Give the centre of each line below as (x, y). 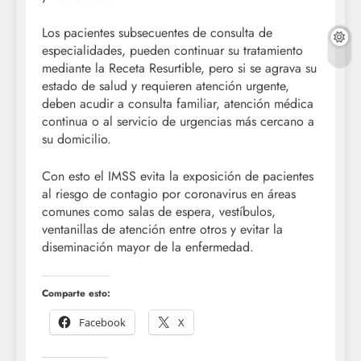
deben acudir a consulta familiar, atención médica (178, 104)
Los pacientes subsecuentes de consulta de (157, 33)
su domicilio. (77, 139)
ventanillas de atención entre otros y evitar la (162, 230)
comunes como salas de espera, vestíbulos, (159, 212)
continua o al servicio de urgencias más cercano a (178, 122)
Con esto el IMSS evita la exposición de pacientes (178, 176)
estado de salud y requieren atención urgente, (166, 86)
